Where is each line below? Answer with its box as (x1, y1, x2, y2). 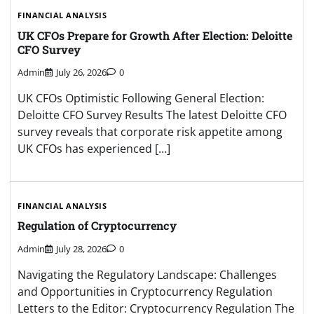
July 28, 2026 (56, 242, 107, 255)
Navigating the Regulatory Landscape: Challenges (18, 266, 277, 282)
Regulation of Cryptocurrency (18, 218, 177, 233)
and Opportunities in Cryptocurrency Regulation (18, 283, 273, 299)
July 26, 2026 (56, 66, 107, 79)
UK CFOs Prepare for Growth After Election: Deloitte (18, 27, 292, 43)
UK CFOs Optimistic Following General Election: (18, 90, 264, 107)
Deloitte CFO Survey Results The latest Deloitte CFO (18, 107, 287, 123)
